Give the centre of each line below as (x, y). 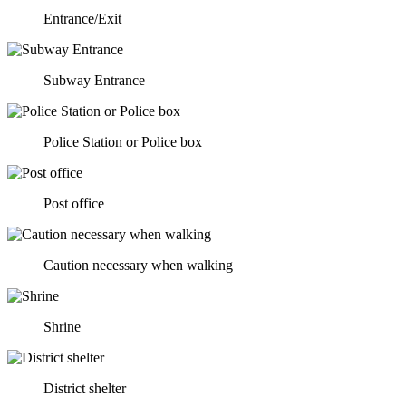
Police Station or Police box (123, 141)
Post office (74, 203)
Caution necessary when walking (138, 265)
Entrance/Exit (82, 18)
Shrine (62, 326)
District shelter (85, 388)
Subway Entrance (94, 80)
